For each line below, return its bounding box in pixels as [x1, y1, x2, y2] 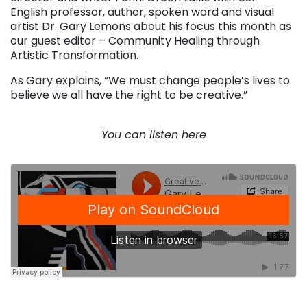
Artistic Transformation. [10, 47, 138, 64]
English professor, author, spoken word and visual [10, 4, 274, 21]
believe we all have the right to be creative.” [10, 87, 247, 103]
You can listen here [101, 127, 206, 143]
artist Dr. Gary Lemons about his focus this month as [10, 19, 291, 35]
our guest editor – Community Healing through [10, 33, 260, 49]
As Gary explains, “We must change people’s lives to [10, 73, 290, 89]
